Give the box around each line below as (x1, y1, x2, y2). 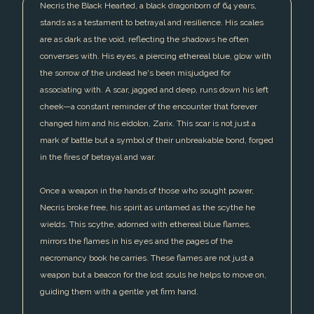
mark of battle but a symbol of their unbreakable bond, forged (40, 135, 273, 146)
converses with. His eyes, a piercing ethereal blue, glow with (40, 51, 271, 62)
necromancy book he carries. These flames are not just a (40, 253, 254, 264)
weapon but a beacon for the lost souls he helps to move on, (40, 270, 266, 280)
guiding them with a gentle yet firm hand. (40, 287, 198, 297)
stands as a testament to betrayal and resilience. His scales (40, 18, 264, 28)
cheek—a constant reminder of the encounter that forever (40, 102, 257, 112)
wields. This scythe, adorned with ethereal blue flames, (40, 219, 251, 230)
